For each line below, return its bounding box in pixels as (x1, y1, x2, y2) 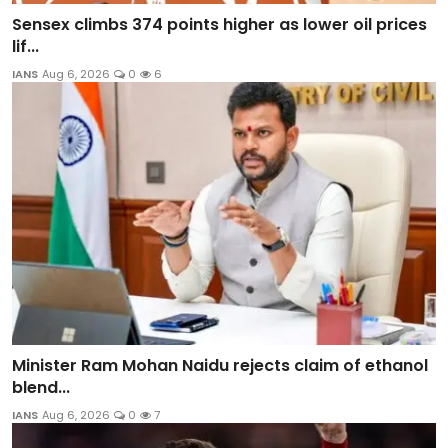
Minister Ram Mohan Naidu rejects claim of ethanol (12, 353, 428, 377)
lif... (12, 35, 39, 59)
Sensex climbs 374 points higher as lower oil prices (12, 13, 427, 37)
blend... (12, 375, 70, 399)
